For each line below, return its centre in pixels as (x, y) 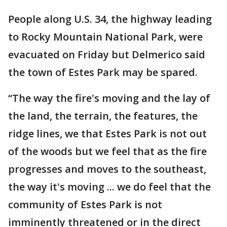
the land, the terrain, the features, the (103, 116)
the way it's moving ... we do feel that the (109, 187)
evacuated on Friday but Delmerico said (107, 54)
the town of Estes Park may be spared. (103, 72)
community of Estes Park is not (85, 204)
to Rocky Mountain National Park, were (105, 37)
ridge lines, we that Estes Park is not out (107, 134)
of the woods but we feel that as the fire (107, 151)
